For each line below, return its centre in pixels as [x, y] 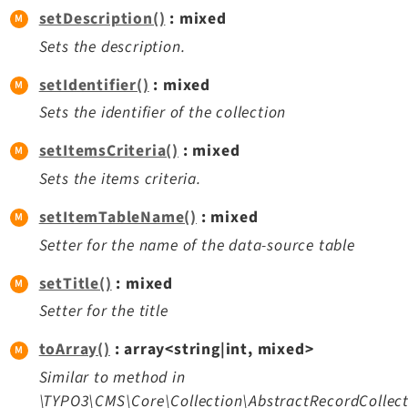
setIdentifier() [94, 85]
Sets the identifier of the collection [163, 113]
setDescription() [102, 18]
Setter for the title [103, 311]
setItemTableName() [118, 217]
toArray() [74, 350]
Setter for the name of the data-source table [197, 245]
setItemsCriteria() [109, 151]
